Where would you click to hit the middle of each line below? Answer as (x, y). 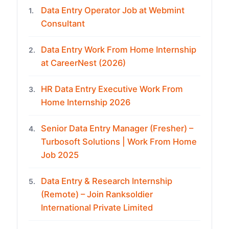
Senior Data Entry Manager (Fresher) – (117, 129)
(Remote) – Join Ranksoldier (97, 194)
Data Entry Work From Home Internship (119, 50)
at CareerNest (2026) (84, 63)
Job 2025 (60, 155)
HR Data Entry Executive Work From (112, 89)
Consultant (63, 24)
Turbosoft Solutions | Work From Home (119, 142)
